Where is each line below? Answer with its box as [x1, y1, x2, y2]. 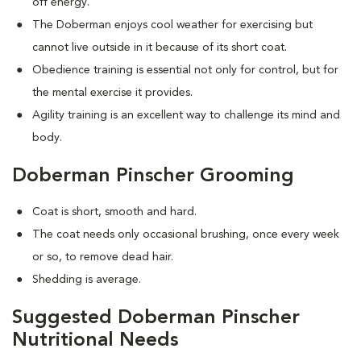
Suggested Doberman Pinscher [12, 309, 300, 328]
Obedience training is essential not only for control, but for [32, 64, 338, 76]
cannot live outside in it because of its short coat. [32, 42, 287, 53]
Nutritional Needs [12, 331, 178, 351]
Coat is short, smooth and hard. [32, 206, 197, 218]
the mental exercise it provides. [32, 87, 193, 98]
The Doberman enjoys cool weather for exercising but [32, 19, 313, 31]
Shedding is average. [32, 274, 141, 285]
